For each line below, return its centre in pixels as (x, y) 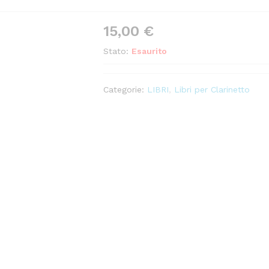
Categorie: (125, 90)
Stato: (116, 51)
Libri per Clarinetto (212, 90)
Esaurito (150, 51)
